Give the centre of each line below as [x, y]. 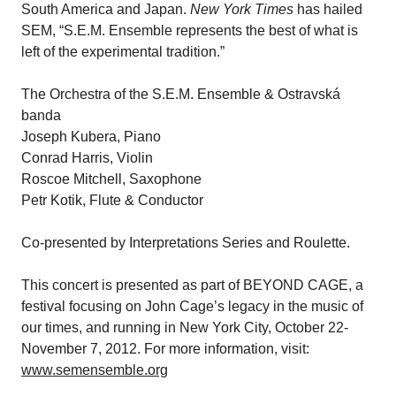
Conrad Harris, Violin [87, 157]
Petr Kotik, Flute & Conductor [112, 200]
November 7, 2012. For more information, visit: [165, 348]
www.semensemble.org [95, 369]
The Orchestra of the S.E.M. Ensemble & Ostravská [181, 94]
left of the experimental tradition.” [123, 51]
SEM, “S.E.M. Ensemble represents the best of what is [190, 30]
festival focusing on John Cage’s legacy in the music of [192, 306]
